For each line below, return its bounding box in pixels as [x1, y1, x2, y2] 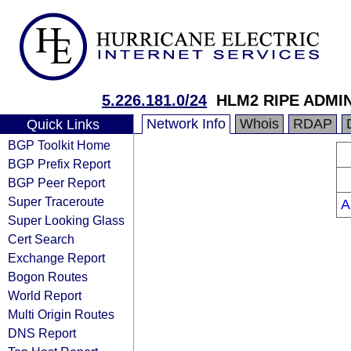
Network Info [147, 116, 226, 132]
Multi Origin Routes [8, 307, 114, 321]
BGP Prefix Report [8, 157, 110, 171]
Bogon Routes [8, 270, 88, 284]
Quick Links [26, 117, 100, 132]
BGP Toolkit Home [8, 138, 110, 152]
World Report [8, 288, 81, 302]
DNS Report [8, 326, 76, 340]
